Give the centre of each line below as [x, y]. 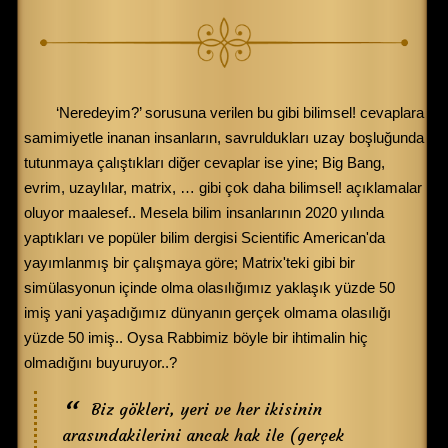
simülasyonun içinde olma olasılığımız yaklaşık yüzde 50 [209, 287]
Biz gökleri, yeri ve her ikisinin [206, 408]
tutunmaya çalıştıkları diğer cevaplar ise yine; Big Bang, [204, 162]
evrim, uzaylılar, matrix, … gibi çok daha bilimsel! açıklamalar [223, 187]
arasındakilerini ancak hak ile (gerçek [203, 434]
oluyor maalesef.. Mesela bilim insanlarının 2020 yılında [204, 212]
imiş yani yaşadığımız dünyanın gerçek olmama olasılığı [207, 312]
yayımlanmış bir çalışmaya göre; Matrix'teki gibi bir [189, 262]
